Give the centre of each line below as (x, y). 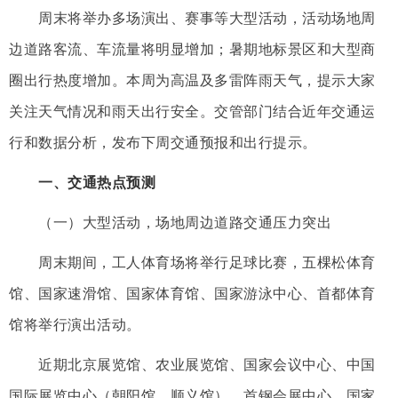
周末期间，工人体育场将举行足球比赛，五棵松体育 (192, 262)
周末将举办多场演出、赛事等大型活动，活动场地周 (192, 18)
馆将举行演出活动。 (75, 324)
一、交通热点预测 (82, 182)
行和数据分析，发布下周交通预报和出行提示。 (163, 142)
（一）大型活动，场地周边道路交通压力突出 (170, 222)
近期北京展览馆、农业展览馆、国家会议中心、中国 (192, 364)
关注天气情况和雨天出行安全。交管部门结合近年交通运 (192, 111)
